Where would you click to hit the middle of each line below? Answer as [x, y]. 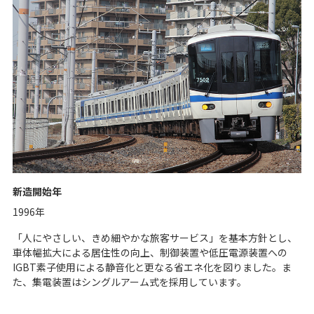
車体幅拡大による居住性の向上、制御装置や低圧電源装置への [150, 252]
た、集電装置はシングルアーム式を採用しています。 [130, 281]
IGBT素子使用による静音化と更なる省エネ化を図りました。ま [152, 267]
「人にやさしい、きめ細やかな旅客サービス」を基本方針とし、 [155, 237]
